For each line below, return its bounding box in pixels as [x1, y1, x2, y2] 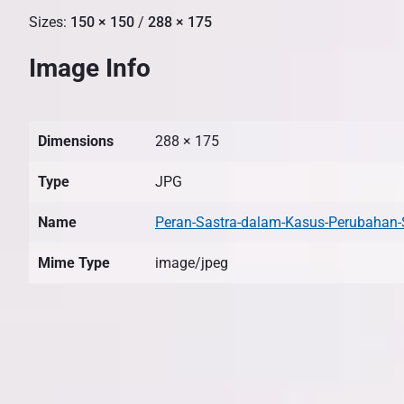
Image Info [29, 52, 151, 83]
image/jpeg [155, 253, 228, 271]
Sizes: [29, 13, 70, 31]
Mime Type [38, 253, 110, 271]
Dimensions [38, 132, 114, 150]
